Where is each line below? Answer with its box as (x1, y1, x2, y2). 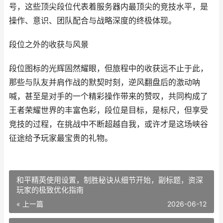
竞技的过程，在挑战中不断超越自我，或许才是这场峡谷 (9, 119, 208, 129)
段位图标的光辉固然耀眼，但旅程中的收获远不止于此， (9, 64, 208, 73)
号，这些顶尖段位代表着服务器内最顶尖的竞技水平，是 (9, 2, 208, 11)
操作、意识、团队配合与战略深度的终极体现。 (9, 16, 176, 25)
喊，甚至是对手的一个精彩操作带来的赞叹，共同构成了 (9, 92, 208, 101)
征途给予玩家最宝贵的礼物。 (9, 133, 112, 143)
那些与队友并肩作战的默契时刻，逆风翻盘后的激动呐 (9, 78, 200, 87)
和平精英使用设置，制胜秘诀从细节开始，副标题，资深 (16, 175, 203, 185)
